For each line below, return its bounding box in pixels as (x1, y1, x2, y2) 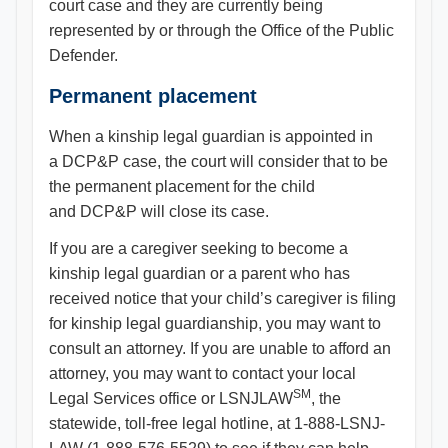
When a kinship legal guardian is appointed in (49, 128, 373, 145)
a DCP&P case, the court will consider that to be (49, 153, 388, 170)
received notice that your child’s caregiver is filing (49, 290, 396, 307)
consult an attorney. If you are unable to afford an (49, 340, 391, 357)
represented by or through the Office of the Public (49, 22, 394, 39)
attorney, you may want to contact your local (49, 365, 356, 382)
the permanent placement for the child (49, 178, 315, 195)
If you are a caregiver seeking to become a (49, 240, 348, 257)
